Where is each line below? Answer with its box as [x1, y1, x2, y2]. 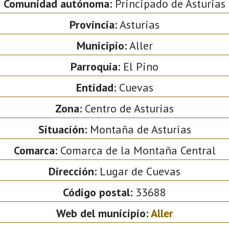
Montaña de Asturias [86, 122, 191, 136]
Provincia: [70, 17, 117, 32]
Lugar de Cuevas [97, 164, 180, 178]
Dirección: [49, 164, 97, 178]
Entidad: [76, 80, 116, 95]
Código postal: [63, 185, 132, 199]
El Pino [120, 59, 158, 74]
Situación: [38, 122, 87, 136]
